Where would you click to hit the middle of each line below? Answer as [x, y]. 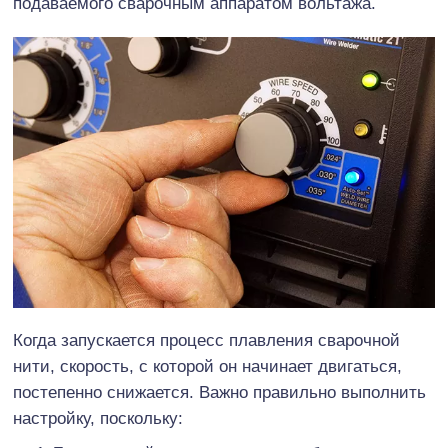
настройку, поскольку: [98, 419]
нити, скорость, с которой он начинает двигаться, [207, 367]
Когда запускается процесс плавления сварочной [206, 341]
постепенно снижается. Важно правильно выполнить [219, 393]
